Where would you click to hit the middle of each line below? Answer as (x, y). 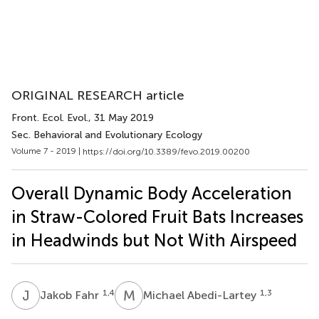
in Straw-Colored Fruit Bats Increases (157, 216)
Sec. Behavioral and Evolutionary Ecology (107, 135)
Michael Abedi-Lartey (201, 295)
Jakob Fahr (71, 295)
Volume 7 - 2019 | (47, 151)
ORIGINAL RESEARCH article (98, 95)
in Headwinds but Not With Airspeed (154, 240)
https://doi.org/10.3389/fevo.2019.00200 (166, 151)
